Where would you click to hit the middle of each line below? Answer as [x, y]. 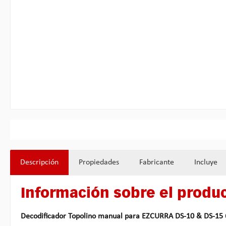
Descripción [39, 162]
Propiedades [99, 162]
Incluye [206, 162]
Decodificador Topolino [59, 216]
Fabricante [157, 162]
